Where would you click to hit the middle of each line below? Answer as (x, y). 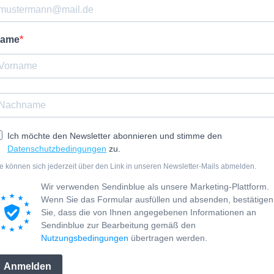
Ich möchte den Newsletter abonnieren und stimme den (115, 135)
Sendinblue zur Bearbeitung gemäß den (118, 225)
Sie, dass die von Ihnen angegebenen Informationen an (149, 212)
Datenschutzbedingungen (57, 148)
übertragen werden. (168, 238)
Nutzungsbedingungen (85, 238)
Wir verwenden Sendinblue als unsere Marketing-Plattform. (155, 186)
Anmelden (28, 267)
